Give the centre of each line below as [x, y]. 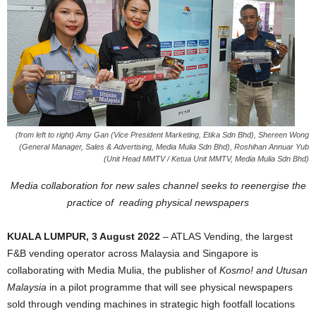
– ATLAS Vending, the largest [228, 236]
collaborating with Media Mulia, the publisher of [113, 270]
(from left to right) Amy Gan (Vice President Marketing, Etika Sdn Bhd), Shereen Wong [162, 135]
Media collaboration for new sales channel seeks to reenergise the [158, 186]
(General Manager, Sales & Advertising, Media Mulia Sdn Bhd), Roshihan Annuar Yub [164, 147]
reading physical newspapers [184, 202]
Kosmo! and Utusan [263, 270]
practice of [93, 202]
